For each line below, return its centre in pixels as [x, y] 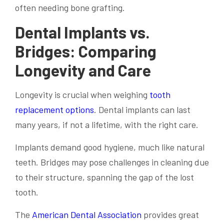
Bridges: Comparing [86, 51]
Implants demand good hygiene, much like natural [110, 147]
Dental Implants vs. [82, 32]
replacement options [54, 109]
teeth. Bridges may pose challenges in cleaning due [112, 162]
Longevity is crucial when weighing [82, 94]
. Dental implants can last [142, 109]
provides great [170, 214]
